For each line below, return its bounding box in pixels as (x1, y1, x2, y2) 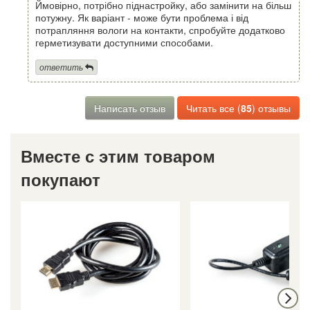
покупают (21, 167, 100, 192)
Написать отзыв (94, 101, 165, 116)
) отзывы (252, 101, 291, 116)
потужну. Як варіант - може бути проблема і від (35, 10, 248, 24)
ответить (39, 61, 83, 73)
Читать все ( (186, 101, 241, 116)
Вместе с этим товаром (21, 144, 215, 168)
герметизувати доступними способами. (35, 35, 213, 49)
